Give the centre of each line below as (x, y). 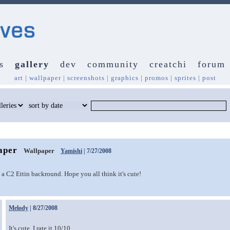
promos (156, 78)
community (113, 64)
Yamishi (71, 151)
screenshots (86, 78)
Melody (18, 208)
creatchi (168, 64)
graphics (124, 78)
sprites (185, 78)
